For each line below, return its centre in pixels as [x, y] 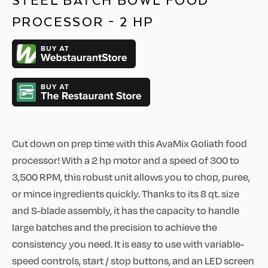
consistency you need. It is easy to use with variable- [128, 244]
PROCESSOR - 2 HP [83, 22]
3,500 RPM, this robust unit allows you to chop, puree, [131, 177]
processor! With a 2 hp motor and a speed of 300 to [126, 160]
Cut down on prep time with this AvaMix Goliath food [130, 143]
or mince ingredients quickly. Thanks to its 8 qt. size [126, 194]
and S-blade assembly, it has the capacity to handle [126, 210]
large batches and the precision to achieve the [115, 227]
